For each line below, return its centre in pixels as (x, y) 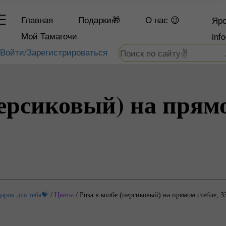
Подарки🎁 (99, 19)
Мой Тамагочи (49, 36)
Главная (37, 19)
